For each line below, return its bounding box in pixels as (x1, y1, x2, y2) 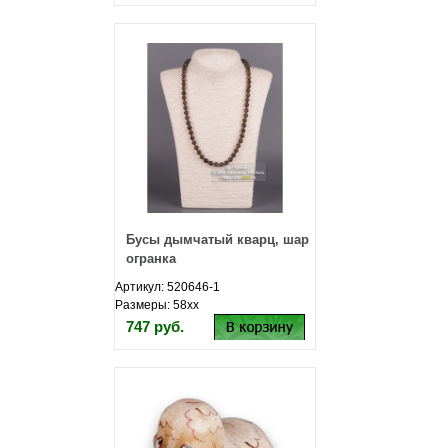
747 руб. (126, 318, 184, 335)
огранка (126, 251, 176, 266)
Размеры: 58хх (115, 298, 199, 312)
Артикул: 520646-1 (115, 280, 220, 294)
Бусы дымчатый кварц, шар (126, 232, 309, 247)
